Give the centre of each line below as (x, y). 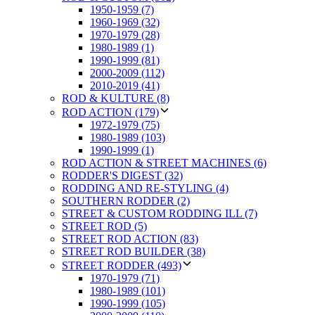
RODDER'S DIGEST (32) (122, 175)
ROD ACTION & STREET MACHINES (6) (164, 162)
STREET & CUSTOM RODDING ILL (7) (160, 213)
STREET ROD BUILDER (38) (134, 251)
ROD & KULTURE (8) (116, 98)
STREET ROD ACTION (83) (130, 238)
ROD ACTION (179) (110, 112)
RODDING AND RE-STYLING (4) (145, 188)
